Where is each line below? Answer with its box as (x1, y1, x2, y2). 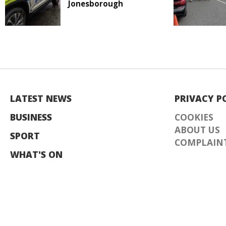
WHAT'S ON (10, 148, 63, 161)
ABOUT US (175, 124, 220, 136)
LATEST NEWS (10, 92, 72, 105)
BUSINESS (10, 111, 52, 124)
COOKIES (175, 111, 213, 124)
